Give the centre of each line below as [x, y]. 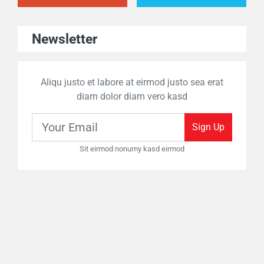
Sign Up [208, 127]
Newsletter [65, 39]
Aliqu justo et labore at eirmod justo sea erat [132, 82]
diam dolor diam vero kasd [132, 97]
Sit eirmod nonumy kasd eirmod [132, 149]
